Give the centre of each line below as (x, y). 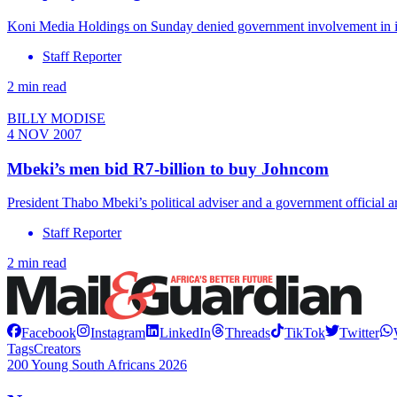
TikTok (305, 333)
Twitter (359, 333)
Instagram (118, 333)
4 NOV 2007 (44, 134)
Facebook (49, 333)
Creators (57, 349)
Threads (248, 333)
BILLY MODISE (56, 118)
